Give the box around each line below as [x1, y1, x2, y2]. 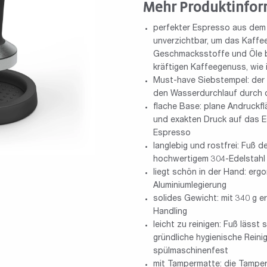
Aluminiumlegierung [153, 181, 226, 190]
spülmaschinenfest [153, 247, 228, 256]
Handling [153, 207, 187, 216]
